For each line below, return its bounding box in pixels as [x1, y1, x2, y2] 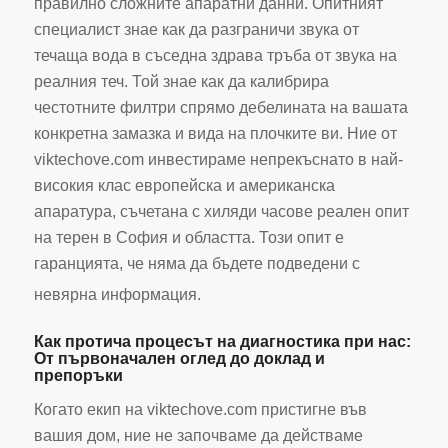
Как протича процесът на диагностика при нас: [33, 332, 411, 350]
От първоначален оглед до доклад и [33, 349, 325, 367]
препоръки [33, 366, 123, 384]
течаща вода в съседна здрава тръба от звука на [33, 47, 397, 65]
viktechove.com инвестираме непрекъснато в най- [33, 151, 403, 169]
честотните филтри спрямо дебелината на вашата [33, 99, 408, 117]
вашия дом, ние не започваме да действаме [33, 427, 363, 445]
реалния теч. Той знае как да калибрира [33, 73, 329, 91]
